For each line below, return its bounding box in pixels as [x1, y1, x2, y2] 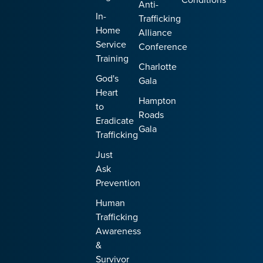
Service [96, 37, 126, 50]
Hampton [139, 93, 176, 107]
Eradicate [96, 113, 134, 127]
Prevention [96, 176, 140, 189]
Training [96, 51, 129, 65]
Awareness [96, 224, 141, 237]
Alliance [139, 25, 172, 39]
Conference [139, 39, 187, 53]
